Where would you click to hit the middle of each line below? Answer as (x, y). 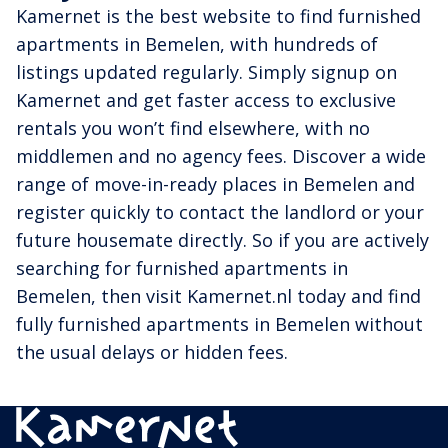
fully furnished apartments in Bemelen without (219, 324)
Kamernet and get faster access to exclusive (206, 100)
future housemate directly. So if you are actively (222, 240)
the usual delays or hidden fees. (152, 352)
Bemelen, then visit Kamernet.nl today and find (218, 296)
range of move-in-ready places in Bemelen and (215, 184)
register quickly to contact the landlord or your (220, 212)
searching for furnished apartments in (182, 268)
